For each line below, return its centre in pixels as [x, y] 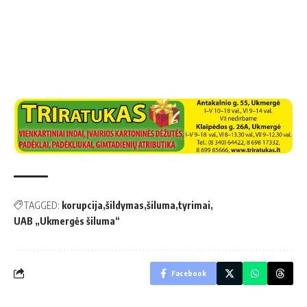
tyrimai [194, 205]
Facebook [189, 273]
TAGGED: [41, 205]
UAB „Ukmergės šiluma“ [67, 221]
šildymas [125, 205]
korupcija [82, 205]
